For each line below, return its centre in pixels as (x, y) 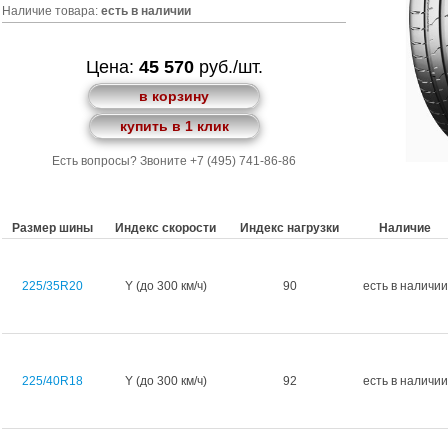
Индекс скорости (165, 228)
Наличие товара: (51, 11)
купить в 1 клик (174, 126)
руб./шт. (228, 67)
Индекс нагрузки (289, 228)
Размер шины (52, 228)
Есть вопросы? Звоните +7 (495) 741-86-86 (174, 161)
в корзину (174, 96)
